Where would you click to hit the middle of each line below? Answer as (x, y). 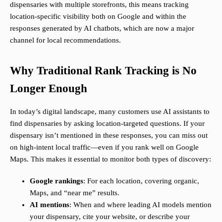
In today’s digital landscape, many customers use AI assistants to (110, 112)
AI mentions (50, 205)
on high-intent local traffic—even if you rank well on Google (104, 147)
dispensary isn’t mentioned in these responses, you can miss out (109, 136)
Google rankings (56, 181)
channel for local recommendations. (65, 40)
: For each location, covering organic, (141, 181)
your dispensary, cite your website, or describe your (110, 217)
